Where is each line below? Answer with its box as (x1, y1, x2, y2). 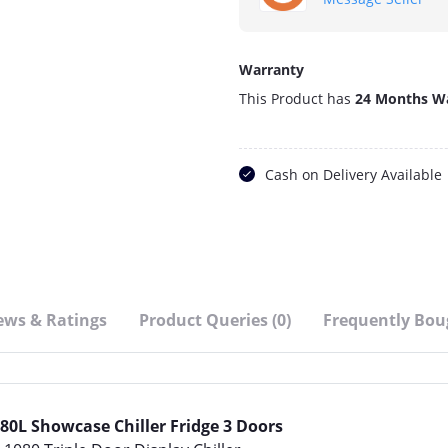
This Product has (239, 89, 355, 108)
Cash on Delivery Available (265, 165, 442, 184)
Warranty (239, 60, 304, 79)
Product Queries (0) (139, 309, 291, 331)
